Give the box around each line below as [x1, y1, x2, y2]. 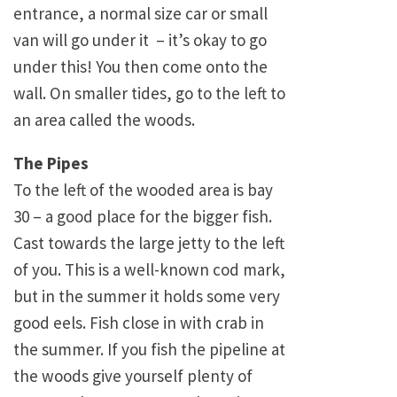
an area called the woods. [13, 109, 195, 131]
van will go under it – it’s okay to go [13, 29, 267, 51]
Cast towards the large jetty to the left [13, 232, 284, 254]
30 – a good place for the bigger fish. [13, 206, 272, 228]
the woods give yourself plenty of [13, 365, 253, 387]
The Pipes [13, 152, 89, 175]
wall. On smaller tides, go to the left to [13, 82, 285, 105]
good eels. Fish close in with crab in [13, 312, 264, 334]
